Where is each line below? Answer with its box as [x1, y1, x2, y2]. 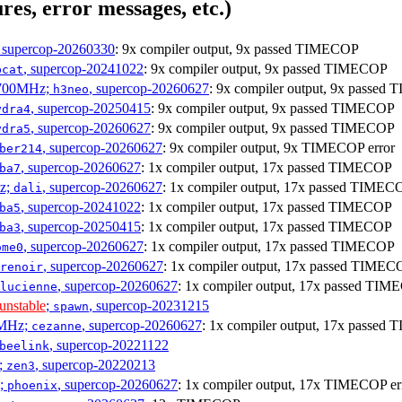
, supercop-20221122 [49, 336, 169, 353]
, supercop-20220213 [35, 356, 155, 372]
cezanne [31, 319, 82, 333]
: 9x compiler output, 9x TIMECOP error [162, 139, 395, 155]
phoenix [7, 378, 57, 392]
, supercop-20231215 [89, 297, 209, 313]
